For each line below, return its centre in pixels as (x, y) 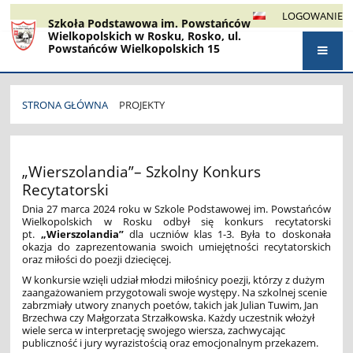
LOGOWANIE (312, 16)
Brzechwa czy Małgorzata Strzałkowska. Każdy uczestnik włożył (169, 317)
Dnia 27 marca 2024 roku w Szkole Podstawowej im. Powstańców (176, 208)
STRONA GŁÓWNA (65, 105)
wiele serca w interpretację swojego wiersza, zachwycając (154, 330)
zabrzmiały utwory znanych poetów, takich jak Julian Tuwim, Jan (171, 305)
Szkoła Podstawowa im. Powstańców (150, 24)
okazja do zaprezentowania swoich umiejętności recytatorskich (176, 246)
